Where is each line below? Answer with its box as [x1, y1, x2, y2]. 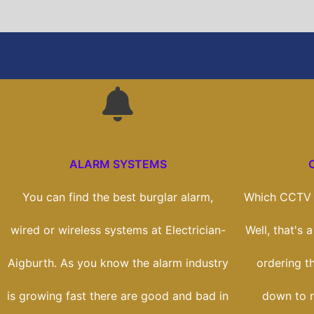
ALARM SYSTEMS [69, 157, 167, 172]
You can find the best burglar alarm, [22, 190, 213, 205]
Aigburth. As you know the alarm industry [7, 256, 228, 271]
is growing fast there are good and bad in [7, 289, 228, 303]
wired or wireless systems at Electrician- [10, 223, 226, 238]
